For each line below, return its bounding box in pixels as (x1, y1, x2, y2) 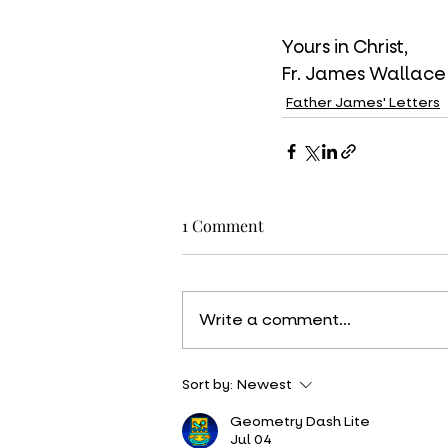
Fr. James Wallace (282, 63, 446, 86)
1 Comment (182, 215, 264, 236)
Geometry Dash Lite (230, 412, 370, 431)
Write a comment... (199, 309, 351, 330)
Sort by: (182, 375, 233, 394)
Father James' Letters (286, 93, 440, 112)
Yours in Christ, (282, 36, 408, 59)
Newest (237, 375, 292, 394)
